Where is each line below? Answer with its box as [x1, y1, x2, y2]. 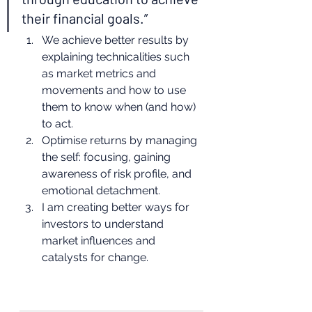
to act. [42, 117, 73, 130]
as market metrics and [42, 67, 159, 80]
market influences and [42, 234, 158, 247]
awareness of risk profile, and [42, 167, 194, 180]
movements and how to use [42, 84, 189, 97]
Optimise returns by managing [42, 134, 200, 147]
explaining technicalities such [42, 50, 192, 63]
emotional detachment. [42, 184, 160, 197]
